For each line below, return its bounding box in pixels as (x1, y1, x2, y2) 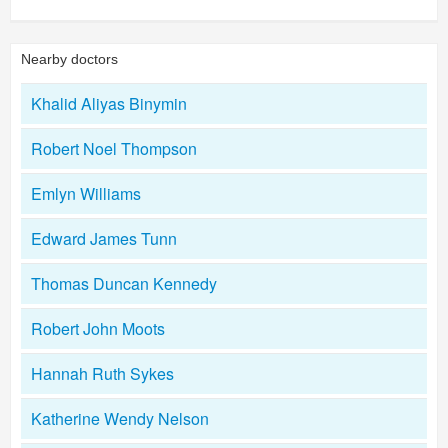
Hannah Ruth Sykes (31, 362, 174, 385)
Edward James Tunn (31, 227, 177, 250)
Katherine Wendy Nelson (31, 407, 209, 430)
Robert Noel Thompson (31, 137, 197, 160)
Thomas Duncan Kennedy (31, 272, 217, 295)
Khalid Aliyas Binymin (31, 92, 187, 115)
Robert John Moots (31, 317, 165, 340)
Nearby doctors (21, 51, 118, 67)
